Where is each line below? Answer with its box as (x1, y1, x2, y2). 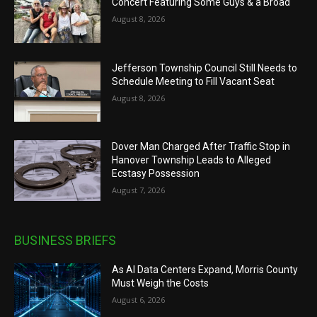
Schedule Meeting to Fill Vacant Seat (112, 75, 275, 87)
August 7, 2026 (112, 185, 166, 196)
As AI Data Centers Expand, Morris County (112, 263, 299, 275)
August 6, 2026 (112, 294, 166, 305)
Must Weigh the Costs (112, 277, 209, 289)
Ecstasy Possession (112, 168, 200, 180)
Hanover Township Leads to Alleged (112, 154, 272, 166)
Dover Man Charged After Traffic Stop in (112, 141, 291, 153)
